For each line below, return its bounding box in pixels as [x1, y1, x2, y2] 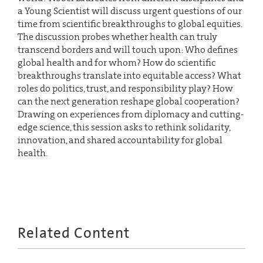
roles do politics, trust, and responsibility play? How [18, 82, 233, 95]
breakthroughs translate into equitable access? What [18, 69, 241, 82]
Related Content [18, 223, 130, 243]
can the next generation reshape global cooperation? [18, 95, 240, 107]
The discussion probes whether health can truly [18, 30, 217, 43]
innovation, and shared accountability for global [18, 133, 222, 146]
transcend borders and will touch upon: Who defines [18, 43, 238, 56]
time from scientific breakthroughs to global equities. [18, 17, 242, 30]
